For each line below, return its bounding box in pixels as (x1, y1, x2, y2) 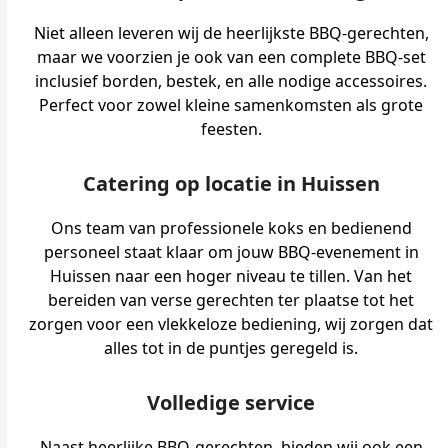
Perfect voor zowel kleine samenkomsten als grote (39, 94, 424, 116)
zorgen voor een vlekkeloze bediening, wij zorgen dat (29, 313, 434, 335)
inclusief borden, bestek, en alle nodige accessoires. (35, 70, 428, 92)
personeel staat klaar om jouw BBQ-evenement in (43, 241, 419, 263)
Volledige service (147, 389, 316, 416)
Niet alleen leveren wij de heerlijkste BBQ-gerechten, (33, 22, 429, 44)
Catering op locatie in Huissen (82, 170, 380, 197)
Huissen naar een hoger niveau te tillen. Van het (50, 265, 413, 287)
